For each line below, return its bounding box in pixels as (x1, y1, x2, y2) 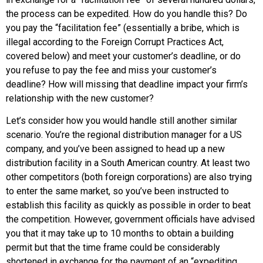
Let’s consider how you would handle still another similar (6, 115, 237, 127)
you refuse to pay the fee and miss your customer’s (6, 64, 217, 76)
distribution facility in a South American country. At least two (6, 157, 250, 169)
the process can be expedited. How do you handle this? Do (6, 8, 247, 19)
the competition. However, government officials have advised (6, 214, 255, 225)
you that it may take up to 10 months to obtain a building (6, 228, 234, 240)
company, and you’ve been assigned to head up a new (6, 143, 225, 155)
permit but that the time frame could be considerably (6, 242, 220, 254)
